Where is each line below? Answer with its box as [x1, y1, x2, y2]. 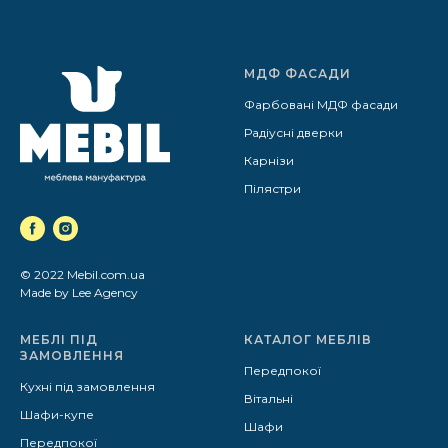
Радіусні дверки [244, 125, 343, 140]
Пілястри [244, 181, 301, 196]
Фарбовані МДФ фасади [244, 97, 398, 112]
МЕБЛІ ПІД [20, 331, 98, 347]
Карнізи [244, 153, 294, 168]
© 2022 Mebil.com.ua [20, 266, 145, 282]
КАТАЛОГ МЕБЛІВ [244, 331, 372, 347]
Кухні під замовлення [20, 378, 155, 394]
